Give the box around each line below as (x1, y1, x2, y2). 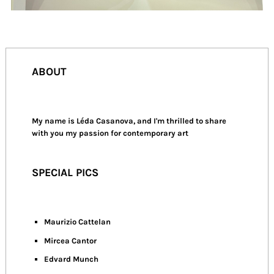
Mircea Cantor (44, 235, 97, 245)
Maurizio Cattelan (44, 217, 111, 227)
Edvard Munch (44, 254, 99, 264)
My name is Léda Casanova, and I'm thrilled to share (31, 116, 226, 126)
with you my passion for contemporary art (31, 128, 188, 138)
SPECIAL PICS (31, 166, 98, 180)
